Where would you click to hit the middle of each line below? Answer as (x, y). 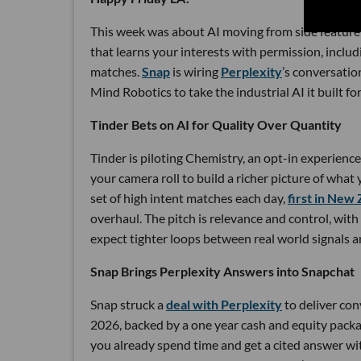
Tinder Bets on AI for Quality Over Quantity (216, 124)
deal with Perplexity (224, 304)
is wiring (195, 71)
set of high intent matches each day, (189, 197)
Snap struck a (128, 304)
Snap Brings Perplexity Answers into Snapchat (222, 271)
